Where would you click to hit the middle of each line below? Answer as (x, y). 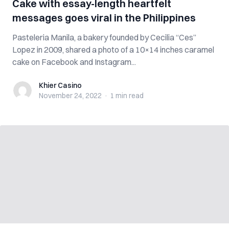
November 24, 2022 (70, 96)
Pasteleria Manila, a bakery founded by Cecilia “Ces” (104, 37)
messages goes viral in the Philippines (104, 18)
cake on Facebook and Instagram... (74, 62)
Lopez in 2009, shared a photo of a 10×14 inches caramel (113, 50)
